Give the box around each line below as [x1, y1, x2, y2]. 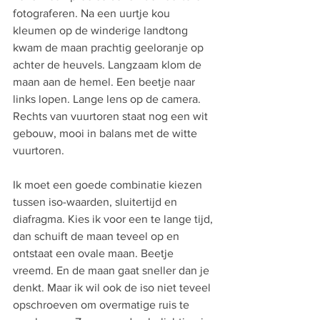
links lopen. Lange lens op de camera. [13, 93, 204, 105]
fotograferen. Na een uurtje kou [13, 7, 173, 19]
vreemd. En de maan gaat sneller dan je [13, 264, 212, 276]
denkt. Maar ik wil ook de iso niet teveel [13, 281, 214, 294]
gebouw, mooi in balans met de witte [13, 127, 200, 139]
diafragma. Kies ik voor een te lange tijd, [13, 213, 216, 225]
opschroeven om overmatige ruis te [13, 299, 192, 311]
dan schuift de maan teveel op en [13, 230, 182, 242]
